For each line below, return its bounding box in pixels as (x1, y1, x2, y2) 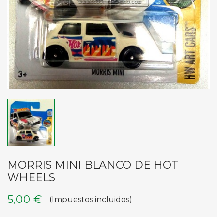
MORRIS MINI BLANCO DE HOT (7, 158, 178, 171)
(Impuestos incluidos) (49, 195, 132, 204)
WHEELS (7, 171, 55, 184)
